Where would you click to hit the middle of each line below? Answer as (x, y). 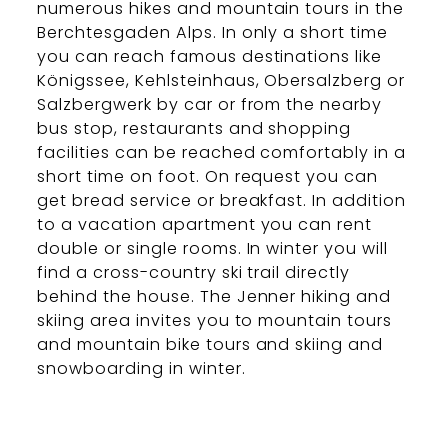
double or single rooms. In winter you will (212, 249)
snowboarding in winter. (141, 369)
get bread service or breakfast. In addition (221, 201)
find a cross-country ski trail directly (194, 273)
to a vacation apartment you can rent (205, 225)
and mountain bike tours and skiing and (210, 345)
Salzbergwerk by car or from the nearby (210, 105)
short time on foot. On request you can (208, 177)
